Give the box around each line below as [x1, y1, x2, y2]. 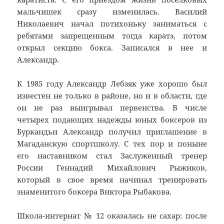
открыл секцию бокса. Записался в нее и [17, 42, 207, 53]
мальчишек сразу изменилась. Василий [17, 6, 207, 17]
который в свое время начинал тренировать [17, 174, 207, 185]
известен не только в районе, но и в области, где [17, 90, 207, 101]
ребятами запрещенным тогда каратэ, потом [17, 30, 207, 41]
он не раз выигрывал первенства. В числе [17, 102, 207, 113]
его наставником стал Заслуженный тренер [17, 150, 207, 161]
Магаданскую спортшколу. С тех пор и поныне [17, 138, 207, 149]
